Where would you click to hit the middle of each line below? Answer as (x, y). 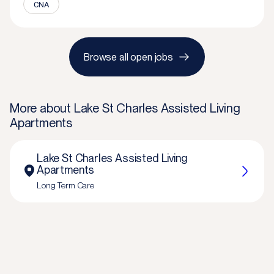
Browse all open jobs (128, 57)
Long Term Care (66, 185)
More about (42, 108)
